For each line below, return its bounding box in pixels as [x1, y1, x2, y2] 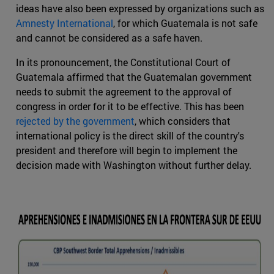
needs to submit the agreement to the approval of [16, 84, 232, 98]
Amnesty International [16, 16, 113, 29]
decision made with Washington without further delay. [16, 158, 251, 171]
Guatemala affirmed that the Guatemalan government [16, 70, 252, 83]
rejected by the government [16, 114, 135, 127]
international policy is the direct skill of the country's [16, 128, 244, 142]
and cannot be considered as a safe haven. [16, 31, 202, 44]
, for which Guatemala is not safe [113, 16, 257, 29]
